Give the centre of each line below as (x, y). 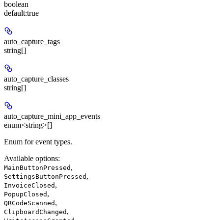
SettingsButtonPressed (45, 176)
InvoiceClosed (29, 185)
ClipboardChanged (35, 212)
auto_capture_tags (32, 41)
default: (15, 13)
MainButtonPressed (37, 167)
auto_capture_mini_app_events (52, 116)
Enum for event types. (38, 141)
